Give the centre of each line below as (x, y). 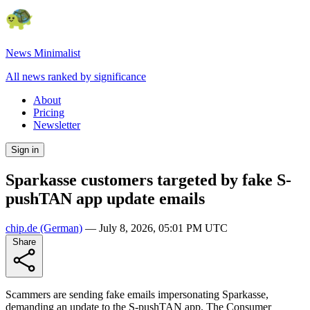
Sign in (25, 150)
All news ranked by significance (76, 76)
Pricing (49, 112)
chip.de (21, 228)
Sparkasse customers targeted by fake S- (148, 180)
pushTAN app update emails (105, 198)
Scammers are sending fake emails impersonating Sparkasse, (137, 294)
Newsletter (57, 125)
